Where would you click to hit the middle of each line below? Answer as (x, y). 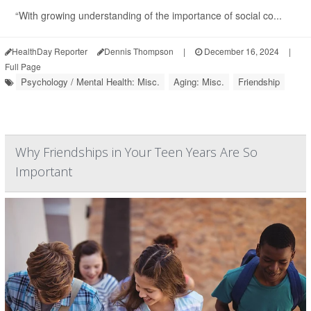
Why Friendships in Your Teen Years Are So (136, 152)
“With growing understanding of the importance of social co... (149, 15)
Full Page (23, 66)
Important (44, 171)
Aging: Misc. (199, 82)
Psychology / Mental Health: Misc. (90, 82)
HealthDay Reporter (50, 51)
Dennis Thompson (139, 51)
